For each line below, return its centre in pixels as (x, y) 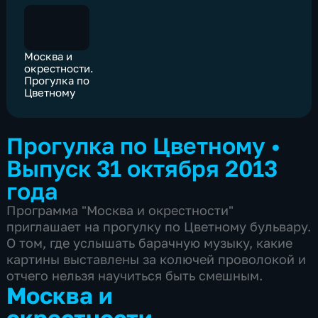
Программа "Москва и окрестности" (120, 210)
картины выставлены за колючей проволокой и (157, 259)
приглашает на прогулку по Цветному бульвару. (159, 227)
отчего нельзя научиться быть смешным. (135, 276)
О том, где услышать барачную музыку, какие (150, 243)
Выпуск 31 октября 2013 (142, 168)
